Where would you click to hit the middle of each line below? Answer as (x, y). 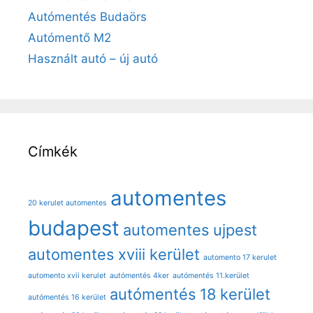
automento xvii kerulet (67, 276)
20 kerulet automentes (67, 203)
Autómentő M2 (70, 38)
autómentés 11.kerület (211, 276)
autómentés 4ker (139, 276)
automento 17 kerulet (240, 257)
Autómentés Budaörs (87, 17)
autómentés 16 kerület (67, 297)
